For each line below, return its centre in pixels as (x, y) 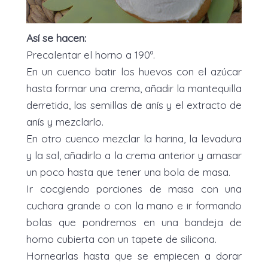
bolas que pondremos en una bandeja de (134, 222)
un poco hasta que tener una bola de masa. (128, 171)
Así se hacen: (56, 37)
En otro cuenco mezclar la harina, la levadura (134, 138)
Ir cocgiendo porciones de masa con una (134, 188)
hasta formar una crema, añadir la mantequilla (134, 88)
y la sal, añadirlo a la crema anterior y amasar (134, 155)
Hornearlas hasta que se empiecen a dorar (134, 255)
